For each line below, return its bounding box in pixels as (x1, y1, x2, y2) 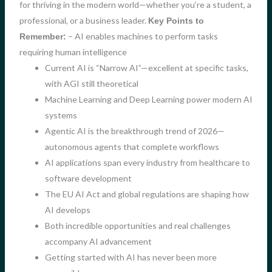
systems (44, 109, 77, 120)
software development (44, 172, 132, 183)
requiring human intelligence (19, 46, 127, 57)
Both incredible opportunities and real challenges (44, 220, 231, 231)
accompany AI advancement (44, 236, 152, 246)
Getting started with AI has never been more (44, 251, 217, 262)
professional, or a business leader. (19, 15, 148, 25)
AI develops (44, 204, 90, 215)
